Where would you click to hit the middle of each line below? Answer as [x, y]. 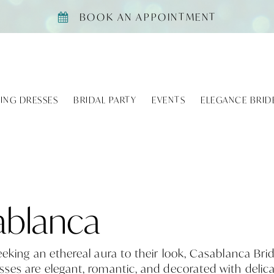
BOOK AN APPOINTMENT [148, 17]
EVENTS [169, 100]
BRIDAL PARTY [105, 100]
